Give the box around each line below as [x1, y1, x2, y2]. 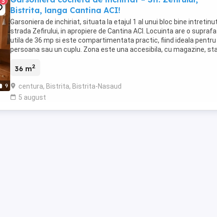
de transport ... [10, 55, 55, 62]
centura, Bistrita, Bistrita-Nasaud [18, 82, 122, 90]
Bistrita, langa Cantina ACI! [10, 5, 120, 15]
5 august [18, 93, 46, 101]
